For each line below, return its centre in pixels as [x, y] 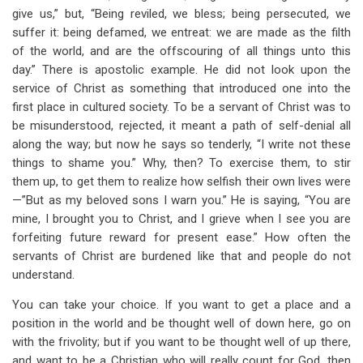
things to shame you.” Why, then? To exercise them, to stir [181, 163]
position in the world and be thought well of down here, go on [181, 323]
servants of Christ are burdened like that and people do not [181, 256]
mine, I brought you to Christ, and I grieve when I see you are [181, 219]
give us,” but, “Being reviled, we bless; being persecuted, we [181, 14]
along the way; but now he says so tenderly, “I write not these [181, 144]
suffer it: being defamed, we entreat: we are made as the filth [181, 32]
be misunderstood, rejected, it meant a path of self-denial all [181, 126]
